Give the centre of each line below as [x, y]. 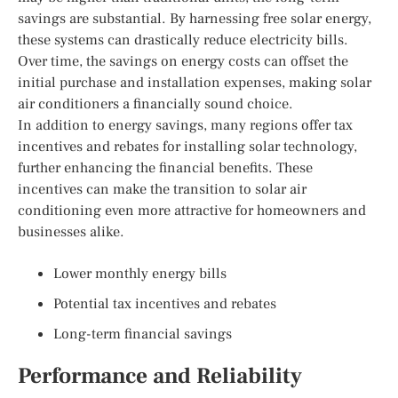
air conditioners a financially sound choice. [155, 103]
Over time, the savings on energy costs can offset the [183, 61]
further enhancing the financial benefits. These [165, 167]
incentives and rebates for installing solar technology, [187, 146]
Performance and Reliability [160, 376]
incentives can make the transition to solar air [162, 189]
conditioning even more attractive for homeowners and [192, 210]
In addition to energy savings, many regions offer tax [185, 125]
